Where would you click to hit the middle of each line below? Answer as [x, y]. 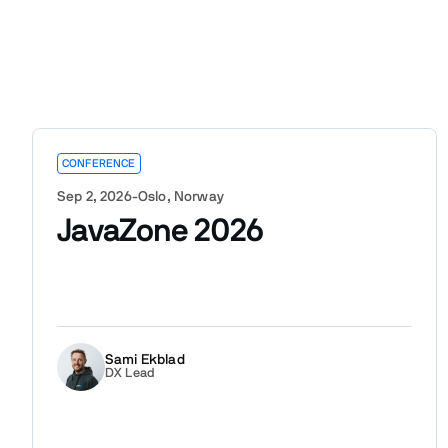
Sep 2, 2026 [94, 196]
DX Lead [130, 374]
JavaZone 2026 [160, 230]
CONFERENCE [99, 163]
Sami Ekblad [145, 360]
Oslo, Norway [180, 196]
